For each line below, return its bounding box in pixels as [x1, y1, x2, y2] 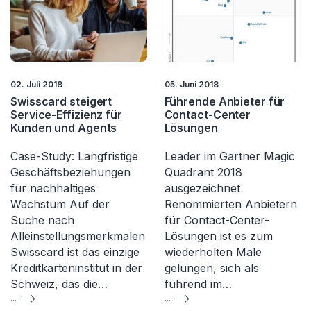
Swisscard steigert [10, 94, 112, 109]
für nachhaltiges [10, 181, 96, 196]
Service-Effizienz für [10, 108, 122, 122]
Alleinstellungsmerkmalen [10, 229, 145, 244]
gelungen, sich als [164, 261, 259, 276]
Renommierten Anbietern [164, 197, 297, 212]
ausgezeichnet [164, 181, 240, 196]
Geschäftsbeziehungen [10, 165, 131, 180]
